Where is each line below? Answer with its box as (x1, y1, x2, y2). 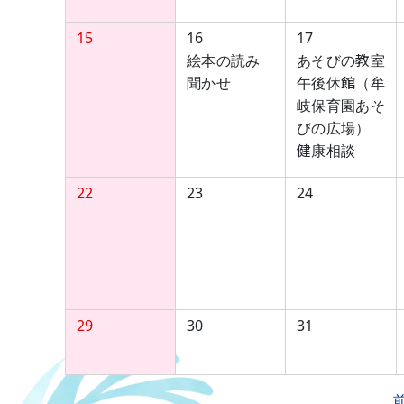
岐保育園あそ (297, 96, 385, 115)
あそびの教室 (297, 50, 385, 70)
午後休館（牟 (297, 73, 385, 93)
